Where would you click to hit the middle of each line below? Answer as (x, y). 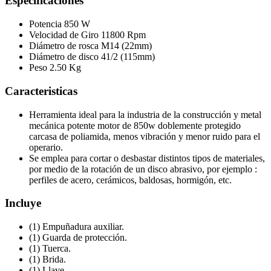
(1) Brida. (47, 260)
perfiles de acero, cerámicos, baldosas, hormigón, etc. (130, 180)
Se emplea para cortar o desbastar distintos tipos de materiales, (147, 158)
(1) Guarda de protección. (78, 238)
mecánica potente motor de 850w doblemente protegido (135, 125)
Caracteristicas (41, 91)
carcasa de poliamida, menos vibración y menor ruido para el (145, 136)
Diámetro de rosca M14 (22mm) (90, 46)
